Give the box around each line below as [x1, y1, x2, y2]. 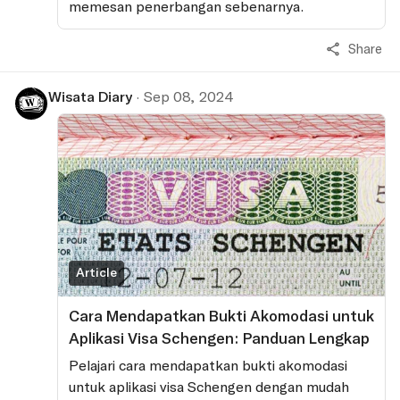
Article [76, 264, 117, 279]
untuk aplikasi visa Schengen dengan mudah [69, 378, 349, 396]
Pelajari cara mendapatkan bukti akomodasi [69, 356, 347, 374]
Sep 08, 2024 [144, 88, 234, 106]
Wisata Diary [48, 88, 132, 106]
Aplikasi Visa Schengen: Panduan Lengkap [69, 329, 370, 347]
